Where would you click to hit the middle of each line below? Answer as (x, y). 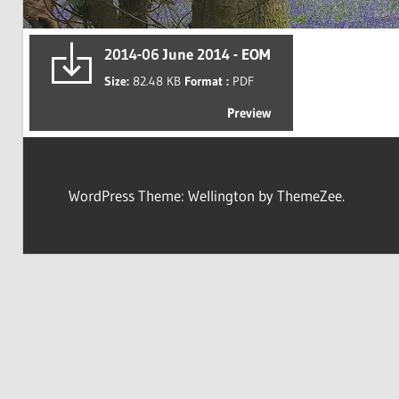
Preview (248, 112)
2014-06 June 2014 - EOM (187, 53)
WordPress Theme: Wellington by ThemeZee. (206, 195)
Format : (208, 81)
